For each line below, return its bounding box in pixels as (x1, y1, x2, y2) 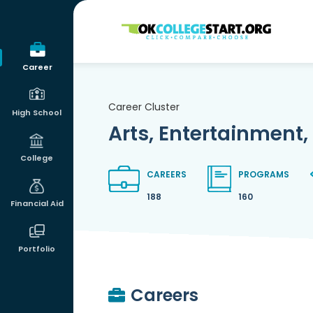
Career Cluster (108, 100, 180, 114)
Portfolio (18, 243, 55, 254)
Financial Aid (10, 198, 64, 209)
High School (12, 107, 61, 118)
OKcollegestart (115, 17, 208, 35)
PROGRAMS (238, 168, 289, 180)
